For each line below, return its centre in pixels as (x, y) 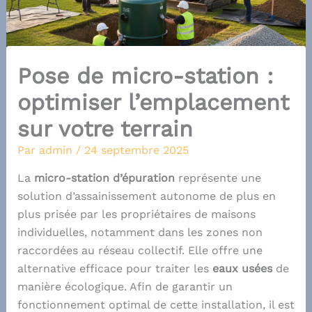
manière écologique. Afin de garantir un (125, 287)
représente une (218, 178)
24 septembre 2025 (136, 150)
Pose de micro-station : (145, 76)
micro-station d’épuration (104, 178)
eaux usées (242, 269)
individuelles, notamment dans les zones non (140, 233)
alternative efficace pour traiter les (115, 269)
